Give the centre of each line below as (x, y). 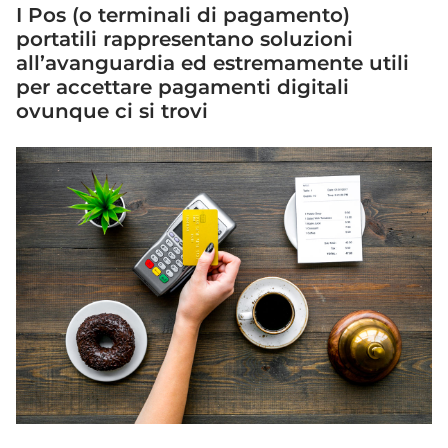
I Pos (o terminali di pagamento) (183, 15)
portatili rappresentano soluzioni (184, 39)
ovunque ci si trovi (112, 111)
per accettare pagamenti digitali (182, 87)
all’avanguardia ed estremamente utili (212, 63)
